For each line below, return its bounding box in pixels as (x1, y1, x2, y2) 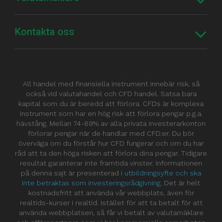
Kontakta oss (15, 26, 74, 38)
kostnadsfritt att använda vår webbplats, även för (28, 189, 194, 197)
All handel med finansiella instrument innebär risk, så (22, 80, 200, 88)
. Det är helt (161, 179, 200, 187)
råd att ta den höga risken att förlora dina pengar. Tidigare (15, 149, 207, 158)
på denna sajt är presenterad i (21, 169, 124, 177)
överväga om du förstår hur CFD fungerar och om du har (18, 139, 204, 148)
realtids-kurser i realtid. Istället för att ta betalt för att (19, 199, 203, 207)
